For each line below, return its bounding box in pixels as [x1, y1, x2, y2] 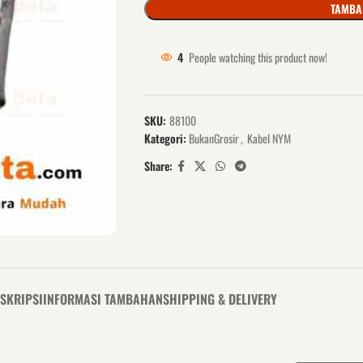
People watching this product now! [188, 49, 327, 66]
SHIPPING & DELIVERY [163, 288, 277, 309]
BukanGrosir [188, 130, 239, 147]
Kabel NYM [246, 130, 291, 147]
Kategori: [143, 130, 186, 147]
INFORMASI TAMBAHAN [43, 288, 163, 309]
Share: [143, 157, 173, 174]
